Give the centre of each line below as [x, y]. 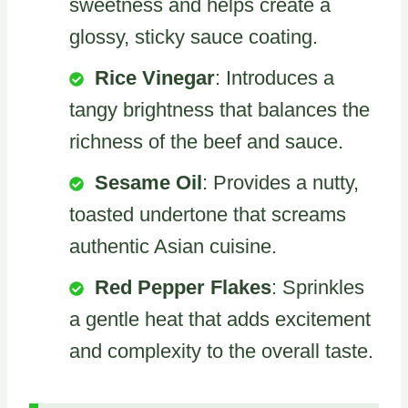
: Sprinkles [318, 287]
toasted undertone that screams [208, 214]
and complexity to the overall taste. [221, 351]
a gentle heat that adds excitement [220, 319]
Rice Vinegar [155, 77]
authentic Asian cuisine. [173, 246]
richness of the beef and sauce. [206, 141]
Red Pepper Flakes [183, 287]
